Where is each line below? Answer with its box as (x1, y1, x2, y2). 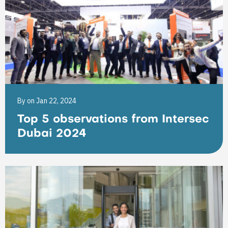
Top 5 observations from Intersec (17, 115, 209, 125)
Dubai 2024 (17, 129, 87, 139)
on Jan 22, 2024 (27, 96, 76, 105)
